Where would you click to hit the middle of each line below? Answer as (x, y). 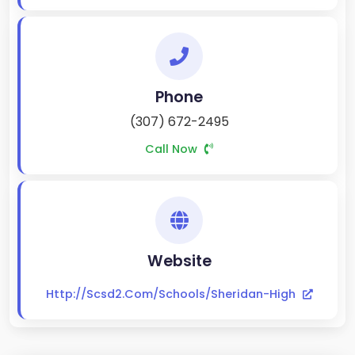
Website (179, 261)
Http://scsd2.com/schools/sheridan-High (172, 294)
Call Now (173, 149)
